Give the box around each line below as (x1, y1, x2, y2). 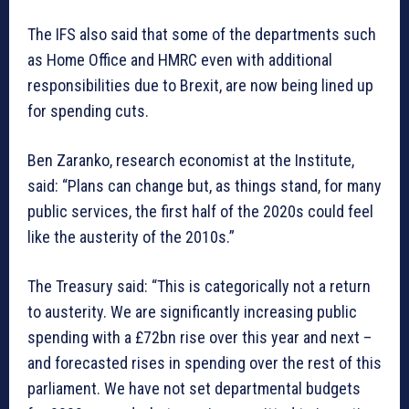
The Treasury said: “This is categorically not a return (27, 277, 371, 297)
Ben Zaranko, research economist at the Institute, (27, 151, 354, 171)
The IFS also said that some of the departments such (27, 25, 376, 45)
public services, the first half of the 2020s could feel (27, 202, 373, 222)
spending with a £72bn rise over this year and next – (27, 328, 372, 348)
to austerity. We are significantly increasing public (27, 302, 357, 322)
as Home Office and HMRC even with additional (27, 50, 332, 70)
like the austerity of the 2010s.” (27, 227, 235, 247)
